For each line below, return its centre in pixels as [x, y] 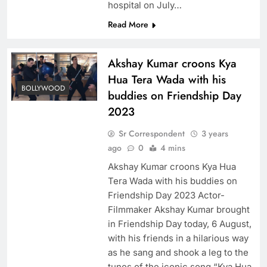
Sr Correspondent [151, 134]
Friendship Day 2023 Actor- [166, 195]
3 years [215, 134]
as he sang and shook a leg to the [178, 253]
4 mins [173, 148]
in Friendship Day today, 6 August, [179, 224]
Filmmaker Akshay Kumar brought [178, 210]
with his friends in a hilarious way [178, 238]
